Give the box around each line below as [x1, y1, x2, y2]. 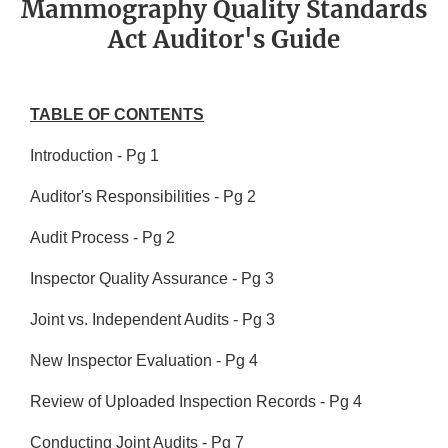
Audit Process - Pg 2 [30, 229, 175, 247]
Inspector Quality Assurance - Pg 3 [30, 270, 274, 288]
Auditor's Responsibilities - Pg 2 [30, 188, 256, 206]
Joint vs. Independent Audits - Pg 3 [30, 311, 275, 329]
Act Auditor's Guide [108, 24, 340, 56]
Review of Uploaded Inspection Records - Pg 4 [30, 393, 362, 411]
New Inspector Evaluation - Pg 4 [30, 352, 258, 370]
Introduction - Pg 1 [30, 147, 159, 165]
